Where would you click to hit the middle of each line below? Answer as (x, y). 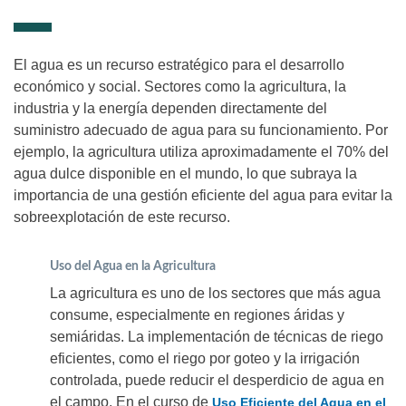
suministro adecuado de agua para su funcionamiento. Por (201, 130)
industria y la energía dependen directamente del (170, 109)
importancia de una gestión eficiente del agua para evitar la (203, 196)
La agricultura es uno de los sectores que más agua (215, 294)
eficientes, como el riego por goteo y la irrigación (205, 359)
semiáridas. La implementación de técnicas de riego (217, 337)
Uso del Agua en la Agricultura (133, 267)
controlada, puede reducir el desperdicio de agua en (217, 381)
